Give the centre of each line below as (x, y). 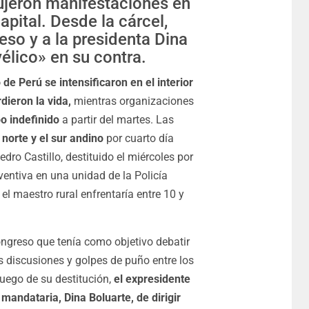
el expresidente (152, 279)
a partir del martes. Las (116, 120)
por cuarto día (138, 138)
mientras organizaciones (133, 101)
